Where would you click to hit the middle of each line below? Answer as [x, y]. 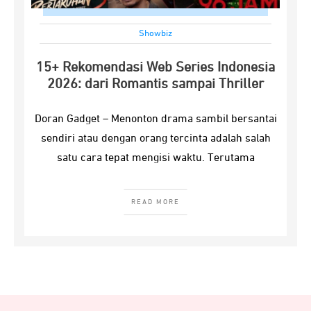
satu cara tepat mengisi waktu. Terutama [155, 158]
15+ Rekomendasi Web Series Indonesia [155, 67]
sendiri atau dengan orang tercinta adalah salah [155, 139]
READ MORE [155, 202]
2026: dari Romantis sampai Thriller [155, 84]
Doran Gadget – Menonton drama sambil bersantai [155, 119]
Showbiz [155, 34]
